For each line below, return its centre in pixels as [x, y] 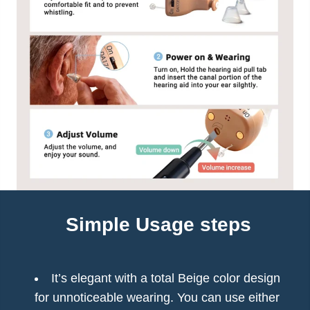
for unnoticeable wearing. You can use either [157, 297]
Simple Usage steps [158, 224]
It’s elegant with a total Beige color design [166, 278]
